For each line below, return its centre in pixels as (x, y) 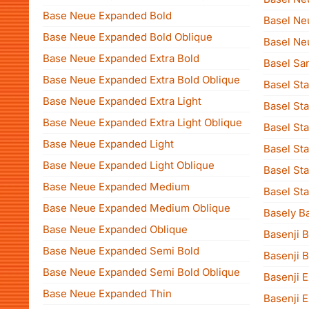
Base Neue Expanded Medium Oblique (137, 208)
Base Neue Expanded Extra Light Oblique (142, 122)
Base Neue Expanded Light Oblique (129, 165)
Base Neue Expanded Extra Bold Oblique (141, 80)
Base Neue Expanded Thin (107, 293)
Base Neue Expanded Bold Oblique (128, 37)
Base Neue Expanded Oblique (115, 229)
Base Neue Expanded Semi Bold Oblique (141, 272)
